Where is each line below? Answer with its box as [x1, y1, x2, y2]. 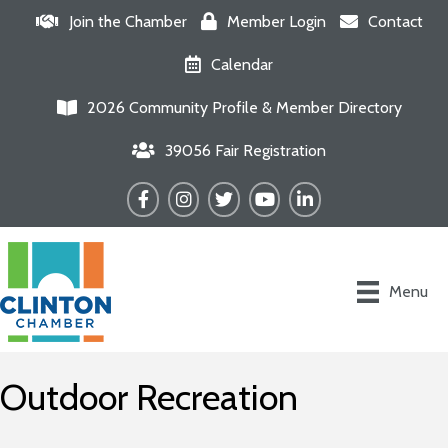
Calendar [211, 55, 273, 74]
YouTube [247, 183, 307, 202]
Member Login [226, 12, 326, 31]
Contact [367, 12, 423, 31]
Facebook [126, 183, 193, 202]
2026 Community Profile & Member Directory [86, 98, 402, 117]
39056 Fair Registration [165, 141, 326, 160]
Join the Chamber [68, 12, 187, 31]
